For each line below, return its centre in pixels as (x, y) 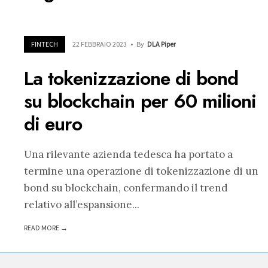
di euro (53, 124)
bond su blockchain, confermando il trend (126, 188)
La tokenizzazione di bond (131, 79)
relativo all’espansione (78, 205)
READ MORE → (46, 228)
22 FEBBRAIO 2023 (100, 44)
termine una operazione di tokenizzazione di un (141, 171)
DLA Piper (162, 44)
